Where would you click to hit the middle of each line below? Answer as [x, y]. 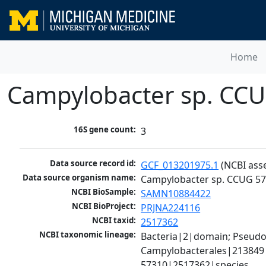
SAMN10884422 [176, 194]
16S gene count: [105, 130]
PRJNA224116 [171, 208]
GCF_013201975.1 [180, 165]
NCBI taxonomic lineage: [88, 235]
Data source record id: [93, 164]
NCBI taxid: [114, 221]
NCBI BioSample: [104, 192]
